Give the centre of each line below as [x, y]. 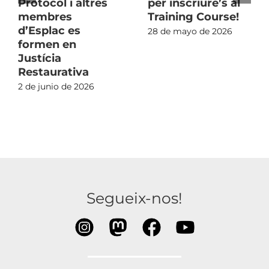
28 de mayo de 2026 [190, 32]
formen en [47, 44]
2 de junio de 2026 [56, 87]
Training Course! [193, 17]
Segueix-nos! [134, 198]
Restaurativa [53, 72]
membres [45, 17]
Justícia [40, 58]
